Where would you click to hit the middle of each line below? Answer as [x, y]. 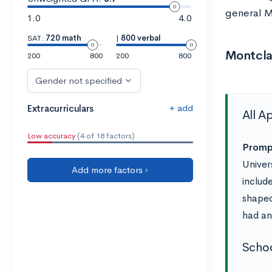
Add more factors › [110, 170]
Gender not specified [79, 80]
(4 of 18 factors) [105, 136]
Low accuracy [51, 136]
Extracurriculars [61, 108]
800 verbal [141, 38]
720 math [63, 38]
